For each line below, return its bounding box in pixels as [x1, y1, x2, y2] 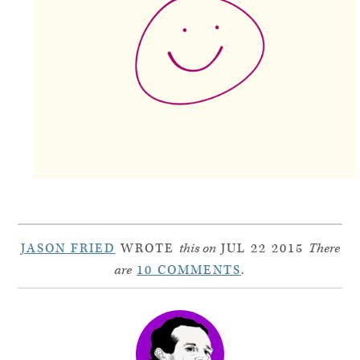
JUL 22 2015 [215, 239, 309, 257]
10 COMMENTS [137, 261, 241, 279]
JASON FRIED [20, 239, 116, 257]
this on [178, 239, 216, 257]
